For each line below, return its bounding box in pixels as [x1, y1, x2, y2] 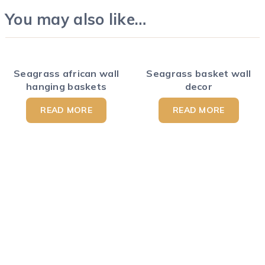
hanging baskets [26, 80, 107, 92]
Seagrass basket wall [146, 67, 251, 79]
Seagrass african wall [14, 67, 119, 79]
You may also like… [5, 9, 147, 29]
